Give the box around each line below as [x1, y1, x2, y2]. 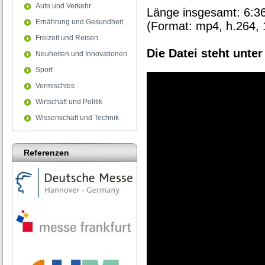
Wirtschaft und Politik [35, 98, 102, 106]
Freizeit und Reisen [35, 34, 98, 42]
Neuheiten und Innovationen [35, 50, 127, 58]
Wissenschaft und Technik [35, 114, 119, 122]
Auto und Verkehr [35, 2, 91, 10]
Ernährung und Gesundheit [35, 18, 123, 26]
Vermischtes [35, 82, 75, 90]
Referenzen [24, 148, 69, 157]
